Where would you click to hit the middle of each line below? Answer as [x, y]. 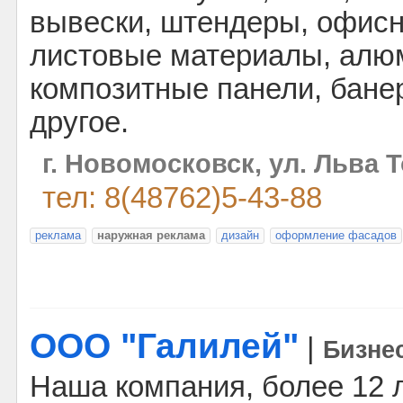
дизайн [240, 235]
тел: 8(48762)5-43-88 [182, 198]
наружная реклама [151, 235]
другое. [79, 122]
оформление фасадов [336, 235]
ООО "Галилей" [164, 346]
